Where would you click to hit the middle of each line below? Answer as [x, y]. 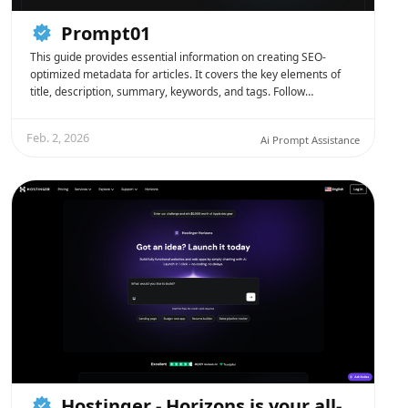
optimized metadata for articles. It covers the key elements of [185, 74]
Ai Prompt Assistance [310, 139]
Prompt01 [106, 33]
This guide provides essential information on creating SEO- [178, 56]
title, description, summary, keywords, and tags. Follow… [172, 91]
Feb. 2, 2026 [58, 137]
